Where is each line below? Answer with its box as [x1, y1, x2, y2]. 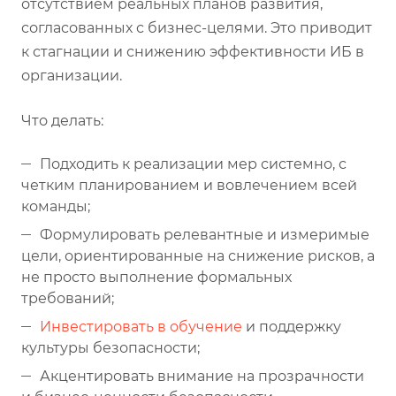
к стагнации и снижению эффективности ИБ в [21, 42, 364, 60]
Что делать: [21, 111, 103, 129]
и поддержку [242, 317, 341, 335]
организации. [21, 66, 122, 84]
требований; [21, 289, 114, 307]
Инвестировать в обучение [40, 317, 242, 335]
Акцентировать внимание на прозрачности [40, 367, 364, 385]
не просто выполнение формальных [21, 268, 292, 286]
